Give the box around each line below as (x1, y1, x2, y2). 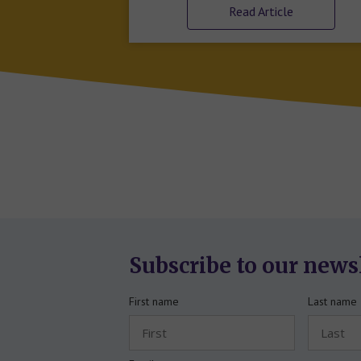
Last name (308, 294, 357, 309)
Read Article (229, 3, 294, 19)
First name (129, 294, 179, 309)
